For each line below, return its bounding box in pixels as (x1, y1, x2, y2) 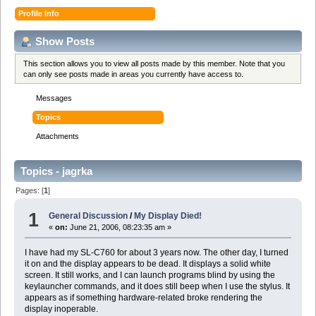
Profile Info (18, 8, 60, 18)
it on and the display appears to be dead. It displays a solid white (24, 259, 271, 269)
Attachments (36, 132, 80, 141)
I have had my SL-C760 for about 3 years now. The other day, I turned (24, 248, 288, 258)
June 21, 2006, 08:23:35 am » (68, 223, 172, 232)
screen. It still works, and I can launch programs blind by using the (24, 270, 275, 281)
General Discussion (49, 211, 128, 221)
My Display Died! (134, 211, 202, 221)
